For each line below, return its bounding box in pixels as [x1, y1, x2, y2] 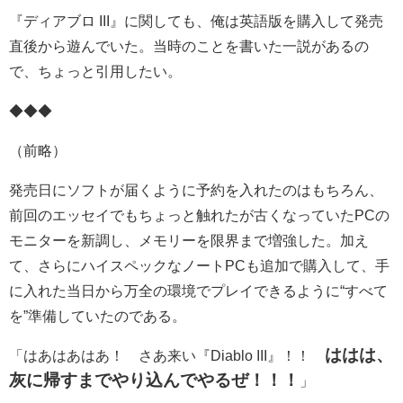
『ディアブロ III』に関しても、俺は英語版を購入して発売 [9, 13, 383, 29]
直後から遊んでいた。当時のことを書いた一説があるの [9, 39, 369, 54]
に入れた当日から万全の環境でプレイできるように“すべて [9, 283, 388, 299]
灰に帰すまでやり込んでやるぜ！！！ [9, 372, 300, 390]
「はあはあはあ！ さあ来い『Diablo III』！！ [9, 348, 325, 363]
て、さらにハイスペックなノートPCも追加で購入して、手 [9, 258, 390, 273]
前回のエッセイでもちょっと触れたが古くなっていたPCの [9, 208, 390, 223]
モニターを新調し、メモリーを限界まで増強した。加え [9, 233, 369, 248]
